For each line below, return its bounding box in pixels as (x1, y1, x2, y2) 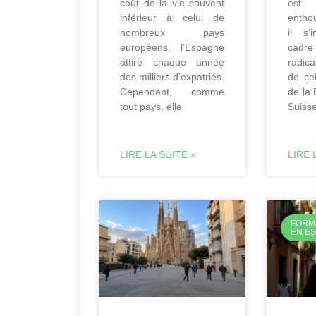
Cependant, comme (120, 85, 224, 97)
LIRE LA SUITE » (120, 148, 196, 160)
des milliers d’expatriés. (120, 71, 224, 83)
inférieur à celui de (120, 11, 224, 23)
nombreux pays (120, 26, 224, 38)
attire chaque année (120, 56, 224, 68)
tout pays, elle (120, 100, 182, 112)
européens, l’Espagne (120, 41, 224, 53)
